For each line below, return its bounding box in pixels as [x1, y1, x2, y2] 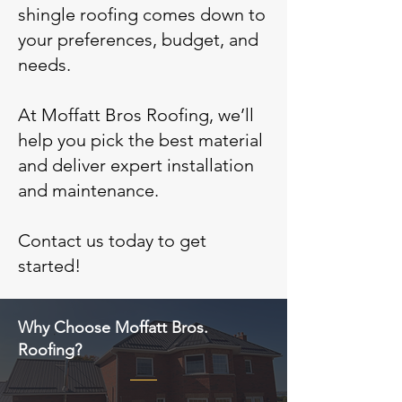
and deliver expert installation [18, 154, 254, 176]
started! [18, 255, 81, 276]
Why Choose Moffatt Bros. [18, 318, 208, 337]
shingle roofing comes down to [18, 4, 266, 25]
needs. [18, 54, 71, 75]
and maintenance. [18, 179, 159, 201]
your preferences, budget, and [18, 29, 258, 50]
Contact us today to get [18, 230, 206, 251]
